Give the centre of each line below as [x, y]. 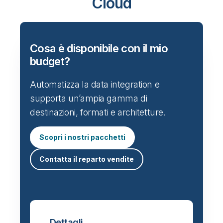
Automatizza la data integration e [95, 85]
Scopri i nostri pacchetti [82, 137]
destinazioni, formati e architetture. [98, 112]
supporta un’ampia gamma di [89, 99]
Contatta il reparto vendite [87, 159]
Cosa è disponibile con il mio [99, 49]
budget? [50, 61]
